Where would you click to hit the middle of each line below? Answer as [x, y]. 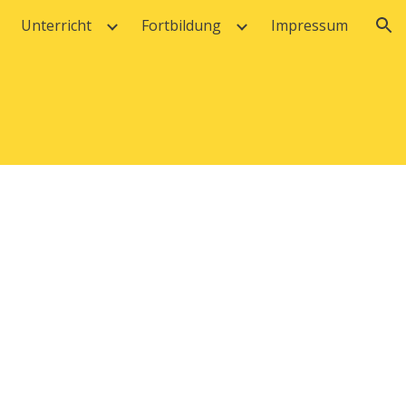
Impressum [309, 25]
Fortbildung [181, 25]
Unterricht [56, 25]
